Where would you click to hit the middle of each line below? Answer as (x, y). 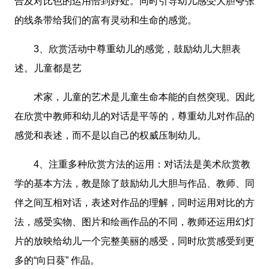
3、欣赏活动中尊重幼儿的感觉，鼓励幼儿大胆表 (128, 49)
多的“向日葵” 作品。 (57, 261)
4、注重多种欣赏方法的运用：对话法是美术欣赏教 (132, 165)
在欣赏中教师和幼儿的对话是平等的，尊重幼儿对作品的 (134, 116)
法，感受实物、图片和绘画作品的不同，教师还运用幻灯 (134, 222)
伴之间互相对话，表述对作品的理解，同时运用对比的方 (134, 203)
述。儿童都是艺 (48, 68)
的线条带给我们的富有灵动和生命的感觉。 (106, 20)
